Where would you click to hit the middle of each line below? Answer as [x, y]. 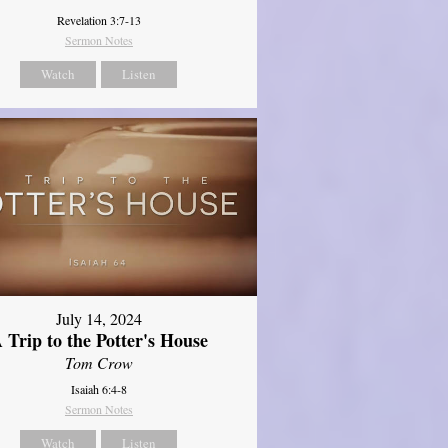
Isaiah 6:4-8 [98, 388]
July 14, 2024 [98, 318]
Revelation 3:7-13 [98, 20]
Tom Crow [98, 362]
